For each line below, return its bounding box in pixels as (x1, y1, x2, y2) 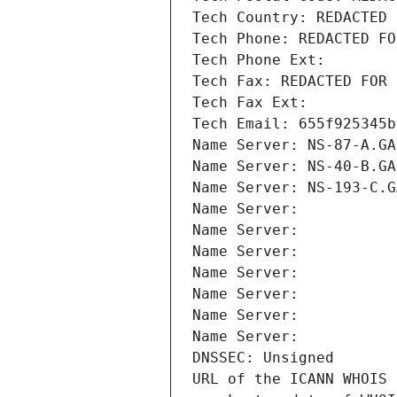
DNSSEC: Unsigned (192, 349, 334, 367)
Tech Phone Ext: (192, 51, 325, 69)
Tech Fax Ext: (192, 94, 307, 112)
